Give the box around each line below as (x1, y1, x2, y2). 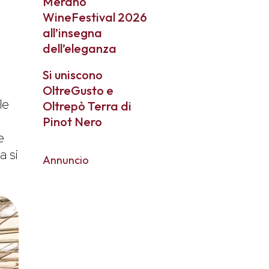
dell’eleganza (43, 41, 116, 56)
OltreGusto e (43, 83, 113, 98)
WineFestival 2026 (43, 10, 147, 25)
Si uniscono (43, 67, 103, 82)
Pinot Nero (43, 114, 102, 129)
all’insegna (43, 25, 102, 40)
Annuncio (43, 153, 89, 167)
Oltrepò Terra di (43, 98, 131, 113)
